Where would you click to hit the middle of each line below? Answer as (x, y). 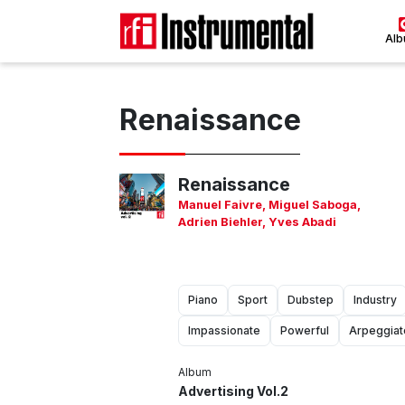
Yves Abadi (302, 221)
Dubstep (311, 299)
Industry (375, 299)
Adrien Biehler (220, 221)
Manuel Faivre (220, 204)
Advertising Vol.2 (233, 391)
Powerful (305, 330)
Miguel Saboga (313, 204)
